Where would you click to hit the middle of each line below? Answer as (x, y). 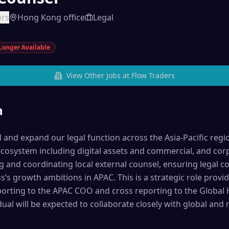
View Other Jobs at (99, 75)
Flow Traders (153, 75)
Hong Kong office (51, 17)
